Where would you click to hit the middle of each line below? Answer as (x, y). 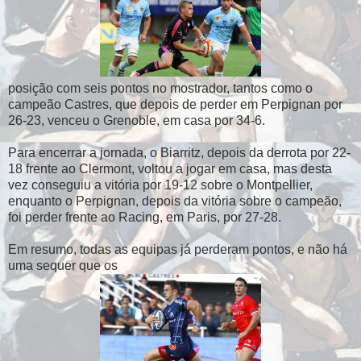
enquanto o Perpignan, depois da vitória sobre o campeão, (175, 201)
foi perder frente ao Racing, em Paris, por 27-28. (145, 217)
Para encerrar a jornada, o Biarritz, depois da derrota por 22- (179, 152)
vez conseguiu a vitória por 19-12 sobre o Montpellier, (160, 185)
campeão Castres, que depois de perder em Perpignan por (175, 104)
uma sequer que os (63, 265)
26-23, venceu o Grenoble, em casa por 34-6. (137, 120)
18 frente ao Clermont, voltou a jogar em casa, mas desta (170, 168)
